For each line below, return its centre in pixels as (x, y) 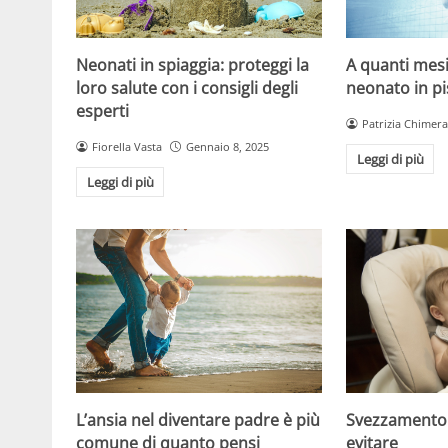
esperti (102, 110)
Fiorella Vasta (126, 146)
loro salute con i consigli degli (187, 87)
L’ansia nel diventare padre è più (198, 419)
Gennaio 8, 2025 (227, 146)
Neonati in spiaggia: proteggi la (192, 64)
